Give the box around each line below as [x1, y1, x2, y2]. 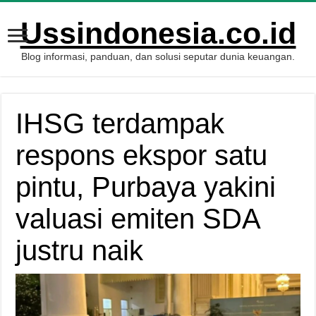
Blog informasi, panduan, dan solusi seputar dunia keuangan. [21, 51, 295, 62]
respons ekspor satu [16, 140, 268, 171]
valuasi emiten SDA [16, 203, 260, 234]
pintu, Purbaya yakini [16, 171, 276, 202]
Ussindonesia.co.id [20, 16, 296, 50]
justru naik [16, 235, 144, 266]
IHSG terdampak [16, 108, 225, 139]
